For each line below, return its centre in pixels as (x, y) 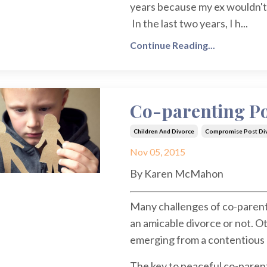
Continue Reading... (172, 45)
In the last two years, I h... (189, 24)
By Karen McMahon (176, 174)
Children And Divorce (164, 131)
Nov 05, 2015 (157, 152)
